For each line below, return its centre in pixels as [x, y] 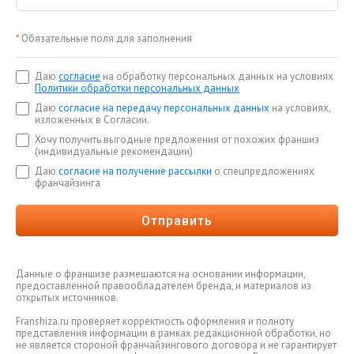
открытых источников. [67, 298]
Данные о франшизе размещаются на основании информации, [160, 274]
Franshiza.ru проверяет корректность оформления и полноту [155, 321]
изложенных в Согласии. [92, 120]
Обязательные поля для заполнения [107, 38]
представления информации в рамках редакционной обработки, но [173, 333]
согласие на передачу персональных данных [164, 108]
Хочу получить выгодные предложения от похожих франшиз [177, 139]
